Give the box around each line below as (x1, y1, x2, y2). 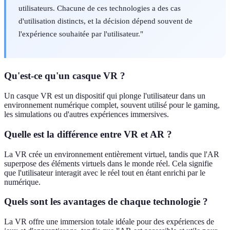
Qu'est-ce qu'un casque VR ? (4, 70, 125, 82)
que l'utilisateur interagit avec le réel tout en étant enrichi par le (4, 168, 205, 177)
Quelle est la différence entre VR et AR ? (4, 128, 172, 140)
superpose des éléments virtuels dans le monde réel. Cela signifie (4, 159, 213, 168)
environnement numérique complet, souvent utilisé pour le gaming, (4, 101, 220, 110)
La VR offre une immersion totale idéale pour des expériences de (4, 217, 214, 226)
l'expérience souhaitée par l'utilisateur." (18, 29, 143, 39)
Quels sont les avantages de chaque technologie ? (4, 196, 208, 207)
